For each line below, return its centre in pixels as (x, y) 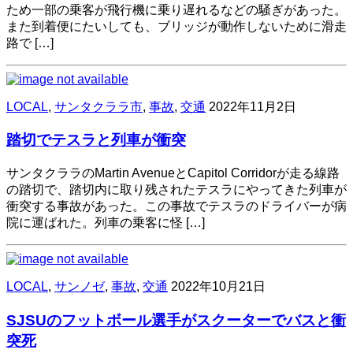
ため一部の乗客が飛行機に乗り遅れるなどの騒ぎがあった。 (176, 9)
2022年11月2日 (253, 106)
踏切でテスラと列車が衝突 (96, 140)
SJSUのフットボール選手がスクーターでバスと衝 (176, 320)
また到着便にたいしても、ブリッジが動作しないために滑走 (176, 26)
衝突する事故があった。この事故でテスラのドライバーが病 (176, 206)
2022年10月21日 (218, 287)
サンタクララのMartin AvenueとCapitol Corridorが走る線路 (173, 173)
